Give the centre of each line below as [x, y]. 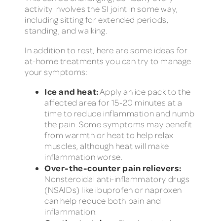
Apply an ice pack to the [145, 92]
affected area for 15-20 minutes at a [113, 103]
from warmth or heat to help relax [109, 135]
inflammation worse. [84, 157]
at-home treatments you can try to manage [108, 61]
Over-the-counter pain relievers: [113, 168]
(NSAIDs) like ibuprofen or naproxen [113, 190]
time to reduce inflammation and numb [120, 113]
